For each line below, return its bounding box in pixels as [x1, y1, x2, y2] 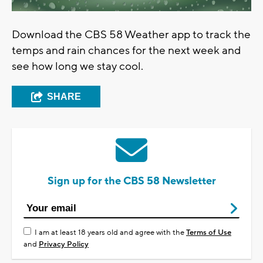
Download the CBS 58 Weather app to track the [12, 28, 251, 42]
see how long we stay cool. [12, 59, 146, 74]
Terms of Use [186, 228, 231, 238]
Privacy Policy [39, 240, 89, 249]
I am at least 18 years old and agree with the [35, 228, 186, 238]
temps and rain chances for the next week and [12, 43, 241, 58]
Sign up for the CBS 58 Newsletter [47, 174, 216, 188]
